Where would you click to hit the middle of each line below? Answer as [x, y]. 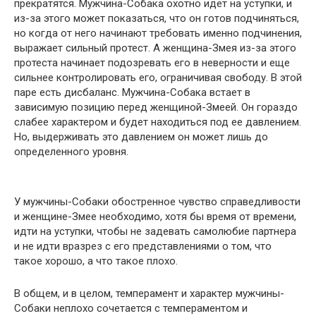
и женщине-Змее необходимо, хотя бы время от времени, [155, 217]
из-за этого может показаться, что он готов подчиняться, [157, 19]
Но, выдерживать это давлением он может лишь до [141, 137]
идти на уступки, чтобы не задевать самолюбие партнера [155, 232]
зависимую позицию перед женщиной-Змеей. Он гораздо [156, 108]
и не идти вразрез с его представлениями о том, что [143, 247]
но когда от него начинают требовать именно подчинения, [158, 34]
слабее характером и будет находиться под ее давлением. [158, 122]
